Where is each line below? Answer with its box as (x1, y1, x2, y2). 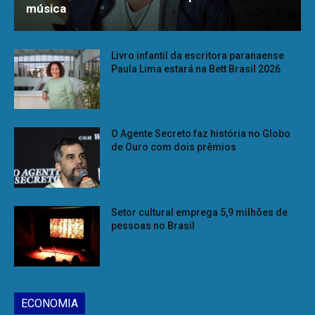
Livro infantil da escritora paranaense (111, 49, 285, 61)
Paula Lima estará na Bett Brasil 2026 (111, 63, 281, 75)
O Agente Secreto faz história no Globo (111, 128, 291, 140)
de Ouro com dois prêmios (111, 141, 237, 153)
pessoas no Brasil (111, 219, 195, 231)
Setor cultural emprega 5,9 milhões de (111, 206, 288, 218)
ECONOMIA (21, 296, 78, 310)
